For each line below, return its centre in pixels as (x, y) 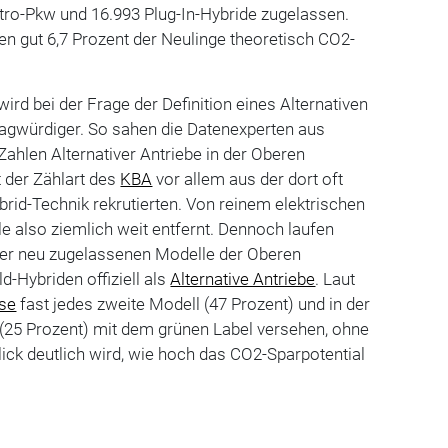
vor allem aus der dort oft (248, 178)
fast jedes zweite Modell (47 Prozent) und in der (193, 303)
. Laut (335, 278)
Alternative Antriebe (243, 278)
